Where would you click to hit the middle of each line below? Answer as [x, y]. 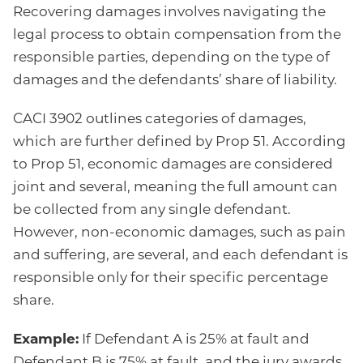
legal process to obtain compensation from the [177, 36]
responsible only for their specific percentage [171, 279]
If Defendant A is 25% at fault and [194, 340]
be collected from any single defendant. [152, 211]
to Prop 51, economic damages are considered [173, 165]
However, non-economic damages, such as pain [179, 233]
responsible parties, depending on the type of [171, 58]
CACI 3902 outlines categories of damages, [160, 120]
